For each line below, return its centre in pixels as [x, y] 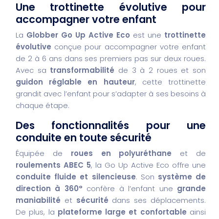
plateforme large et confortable [122, 212]
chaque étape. [43, 105]
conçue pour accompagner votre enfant [129, 46]
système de [182, 176]
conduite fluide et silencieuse [76, 176]
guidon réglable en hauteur [75, 82]
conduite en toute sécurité [84, 137]
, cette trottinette [170, 82]
